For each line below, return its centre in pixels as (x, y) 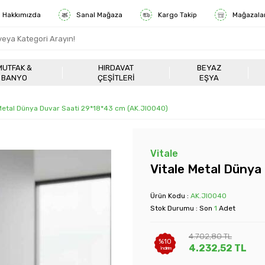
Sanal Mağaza (99, 15)
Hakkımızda (22, 15)
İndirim (165, 248)
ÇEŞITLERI (116, 77)
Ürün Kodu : (170, 196)
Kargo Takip (177, 15)
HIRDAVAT (116, 67)
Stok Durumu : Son (182, 208)
